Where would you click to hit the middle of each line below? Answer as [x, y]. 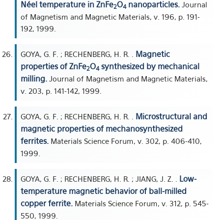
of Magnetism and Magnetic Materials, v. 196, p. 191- [110, 17]
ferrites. [35, 141]
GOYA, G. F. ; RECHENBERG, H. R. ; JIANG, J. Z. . [100, 179]
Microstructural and [171, 116]
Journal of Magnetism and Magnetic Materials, [127, 79]
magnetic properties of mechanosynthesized [102, 129]
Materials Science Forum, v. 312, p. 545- [141, 203]
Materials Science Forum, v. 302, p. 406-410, [125, 141]
